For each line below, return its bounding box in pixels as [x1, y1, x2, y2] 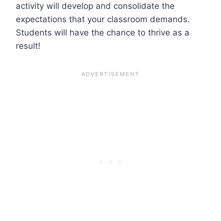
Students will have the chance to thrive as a [16, 27, 189, 37]
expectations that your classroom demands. [16, 14, 190, 24]
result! [16, 40, 40, 51]
